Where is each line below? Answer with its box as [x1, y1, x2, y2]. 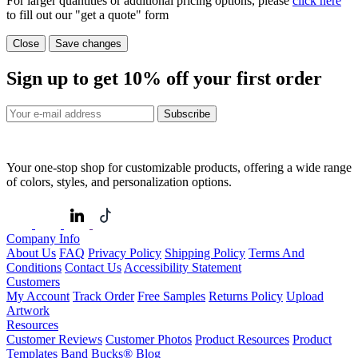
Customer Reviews [6, 332, 102, 346]
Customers [6, 274, 60, 288]
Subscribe [164, 107, 210, 120]
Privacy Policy [88, 245, 161, 260]
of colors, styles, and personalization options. [6, 174, 232, 189]
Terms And [249, 245, 304, 260]
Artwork [6, 303, 50, 317]
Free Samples [137, 288, 205, 303]
